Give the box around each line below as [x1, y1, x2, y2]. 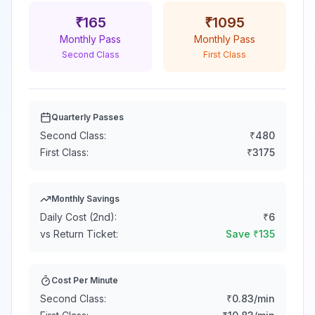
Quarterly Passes [51, 112, 124, 122]
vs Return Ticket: [40, 228, 118, 240]
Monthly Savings [51, 193, 120, 204]
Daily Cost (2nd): [40, 211, 117, 223]
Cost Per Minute [51, 275, 118, 285]
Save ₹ [226, 228, 259, 240]
